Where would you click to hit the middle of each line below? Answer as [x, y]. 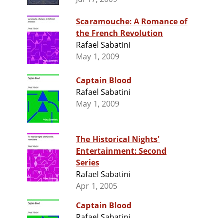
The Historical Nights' [118, 139]
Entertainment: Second [121, 151]
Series [88, 163]
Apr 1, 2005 [97, 186]
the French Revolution [120, 33]
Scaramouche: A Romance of [132, 22]
